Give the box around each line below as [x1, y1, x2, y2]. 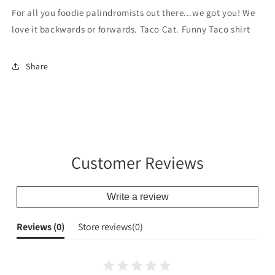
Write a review [106, 192, 169, 202]
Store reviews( [78, 220, 135, 233]
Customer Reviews [71, 151, 204, 174]
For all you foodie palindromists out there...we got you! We [12, 7, 255, 18]
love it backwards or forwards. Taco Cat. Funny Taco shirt [12, 23, 250, 35]
